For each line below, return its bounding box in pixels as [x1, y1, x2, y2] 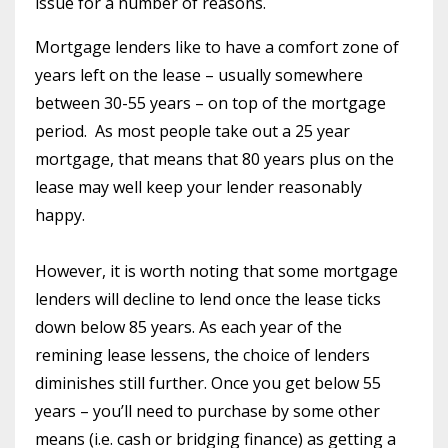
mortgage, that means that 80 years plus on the [35, 147, 394, 170]
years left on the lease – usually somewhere [35, 63, 363, 86]
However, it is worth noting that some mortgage [35, 259, 398, 282]
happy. [35, 203, 85, 226]
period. [35, 119, 87, 142]
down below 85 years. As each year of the [35, 315, 342, 338]
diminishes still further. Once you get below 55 [35, 371, 381, 394]
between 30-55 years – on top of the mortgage [35, 91, 386, 114]
